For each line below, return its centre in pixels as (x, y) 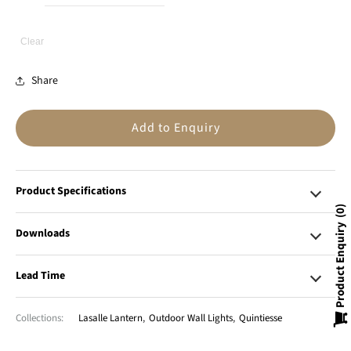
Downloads (43, 234)
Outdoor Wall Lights (191, 318)
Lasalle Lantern (110, 318)
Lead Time (40, 276)
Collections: (40, 318)
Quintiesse (261, 318)
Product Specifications (71, 192)
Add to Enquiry (175, 128)
